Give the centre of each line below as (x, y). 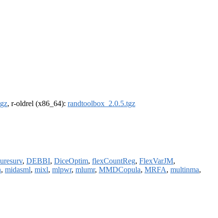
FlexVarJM (156, 161)
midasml (18, 169)
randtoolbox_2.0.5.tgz (101, 104)
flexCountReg (114, 161)
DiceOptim (71, 161)
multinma (185, 169)
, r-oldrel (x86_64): (37, 104)
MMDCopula (120, 169)
